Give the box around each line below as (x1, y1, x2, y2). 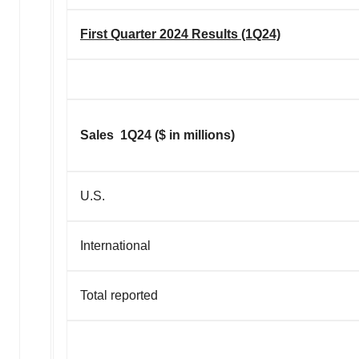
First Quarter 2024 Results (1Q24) (80, 27, 280, 42)
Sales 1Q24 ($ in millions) (80, 128, 235, 143)
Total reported (80, 288, 158, 303)
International (80, 239, 151, 253)
